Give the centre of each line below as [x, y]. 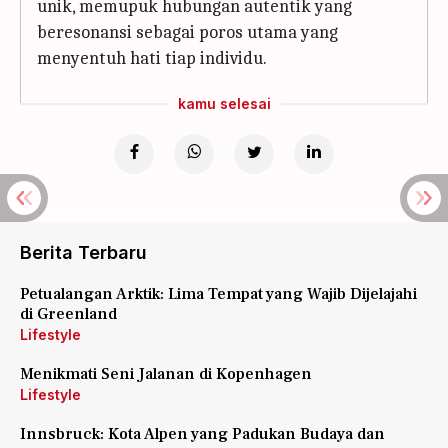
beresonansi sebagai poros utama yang [187, 32]
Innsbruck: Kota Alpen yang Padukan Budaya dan [202, 434]
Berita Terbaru [83, 252]
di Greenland [68, 314]
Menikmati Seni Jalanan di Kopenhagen [166, 374]
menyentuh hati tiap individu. [152, 58]
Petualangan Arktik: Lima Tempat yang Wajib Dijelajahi [218, 294]
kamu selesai [224, 103]
